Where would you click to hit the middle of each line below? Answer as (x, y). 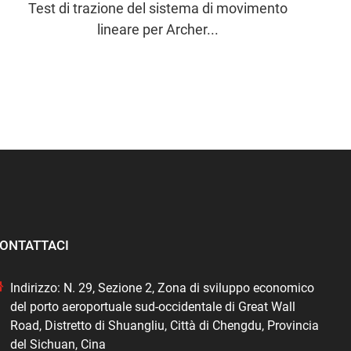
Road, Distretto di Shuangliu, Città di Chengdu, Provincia (165, 325)
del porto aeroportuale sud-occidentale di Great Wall (153, 306)
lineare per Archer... (158, 29)
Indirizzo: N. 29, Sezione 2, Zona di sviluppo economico (163, 288)
